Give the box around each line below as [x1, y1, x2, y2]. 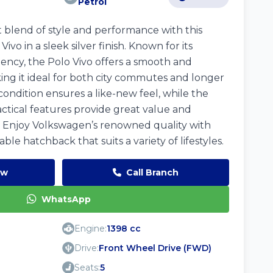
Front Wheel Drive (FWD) [99, 243, 211, 253]
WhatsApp [41, 194, 91, 205]
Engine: [74, 223, 107, 234]
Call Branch [126, 167, 179, 178]
